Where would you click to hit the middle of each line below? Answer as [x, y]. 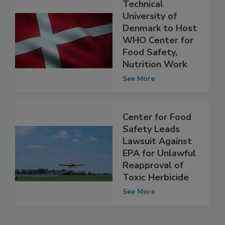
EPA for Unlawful [159, 164]
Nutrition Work [155, 75]
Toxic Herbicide [156, 188]
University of [150, 27]
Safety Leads [151, 140]
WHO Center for [158, 51]
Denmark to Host [160, 39]
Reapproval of [153, 176]
